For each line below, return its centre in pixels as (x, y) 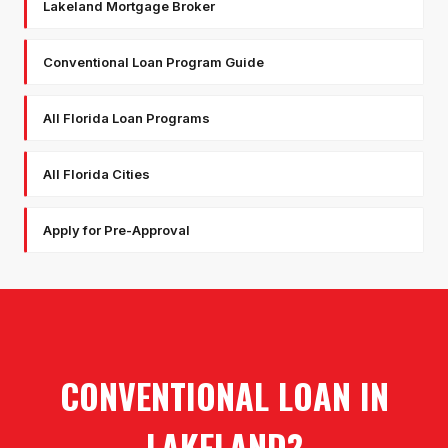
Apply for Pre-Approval (116, 230)
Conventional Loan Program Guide (153, 62)
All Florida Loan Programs (126, 118)
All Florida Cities (96, 174)
